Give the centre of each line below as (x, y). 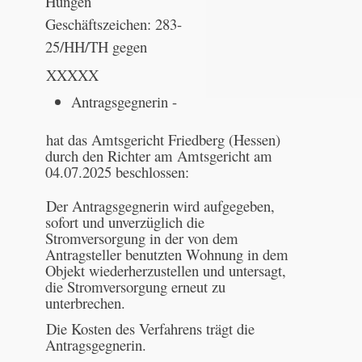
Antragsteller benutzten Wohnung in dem (167, 254)
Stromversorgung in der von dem (142, 238)
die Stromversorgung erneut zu (136, 286)
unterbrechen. (86, 302)
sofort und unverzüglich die (125, 221)
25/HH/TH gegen (97, 46)
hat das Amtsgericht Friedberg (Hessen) (163, 139)
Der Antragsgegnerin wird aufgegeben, (160, 205)
